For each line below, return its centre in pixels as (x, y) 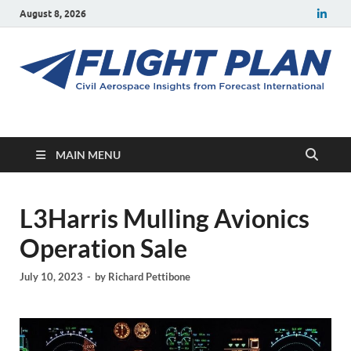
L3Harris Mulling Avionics (165, 219)
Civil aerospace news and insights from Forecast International (181, 121)
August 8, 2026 (53, 13)
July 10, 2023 (51, 276)
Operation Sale (103, 248)
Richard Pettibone (149, 276)
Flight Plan (106, 128)
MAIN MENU (88, 155)
